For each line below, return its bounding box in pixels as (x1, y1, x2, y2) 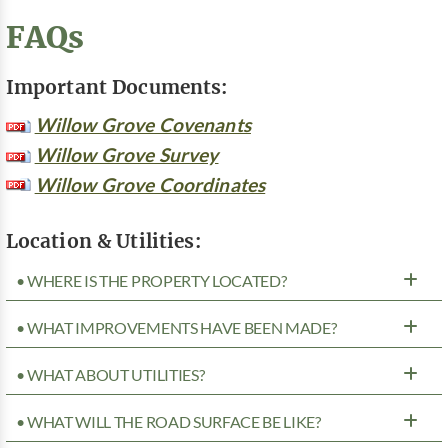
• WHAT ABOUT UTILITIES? (15, 366, 205, 385)
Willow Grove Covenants (34, 114, 251, 136)
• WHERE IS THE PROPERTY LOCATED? (15, 272, 287, 291)
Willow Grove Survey (34, 144, 219, 166)
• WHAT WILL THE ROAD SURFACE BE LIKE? (15, 413, 321, 432)
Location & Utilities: (5, 228, 201, 254)
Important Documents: (5, 73, 228, 99)
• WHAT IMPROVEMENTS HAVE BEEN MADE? (15, 319, 337, 338)
